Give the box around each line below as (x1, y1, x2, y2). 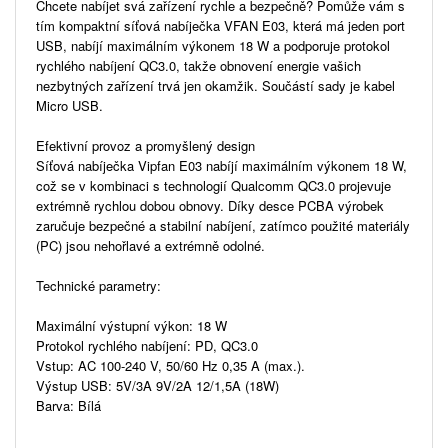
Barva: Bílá (36, 395, 101, 415)
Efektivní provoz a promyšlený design (36, 135, 255, 155)
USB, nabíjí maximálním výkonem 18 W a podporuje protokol (36, 35, 390, 55)
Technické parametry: (36, 275, 161, 295)
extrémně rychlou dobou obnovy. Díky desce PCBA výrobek (36, 195, 384, 215)
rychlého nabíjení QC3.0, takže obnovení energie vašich (36, 55, 361, 75)
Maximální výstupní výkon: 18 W (36, 315, 227, 335)
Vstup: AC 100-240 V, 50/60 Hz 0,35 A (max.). (36, 355, 305, 375)
